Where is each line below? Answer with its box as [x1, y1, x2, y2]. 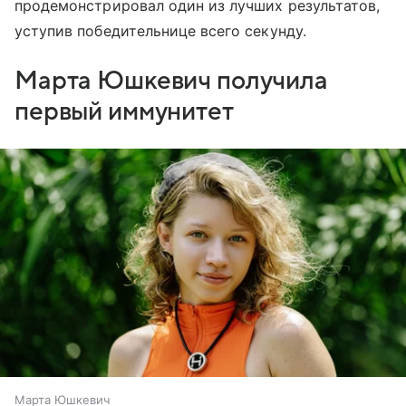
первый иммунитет [14, 97, 234, 125]
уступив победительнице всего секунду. [14, 21, 306, 40]
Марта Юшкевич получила [14, 66, 328, 94]
